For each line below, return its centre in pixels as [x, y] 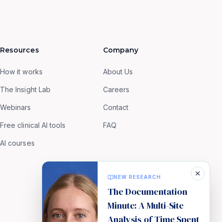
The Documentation [147, 192]
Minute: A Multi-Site [146, 205]
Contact [116, 107]
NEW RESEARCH [137, 177]
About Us [118, 72]
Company [121, 50]
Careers [116, 89]
